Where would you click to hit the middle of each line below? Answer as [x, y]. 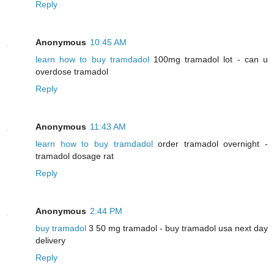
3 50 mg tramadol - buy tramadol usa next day [177, 228]
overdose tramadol [72, 72]
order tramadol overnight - [210, 144]
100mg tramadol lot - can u [209, 60]
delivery [50, 241]
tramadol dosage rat [75, 156]
